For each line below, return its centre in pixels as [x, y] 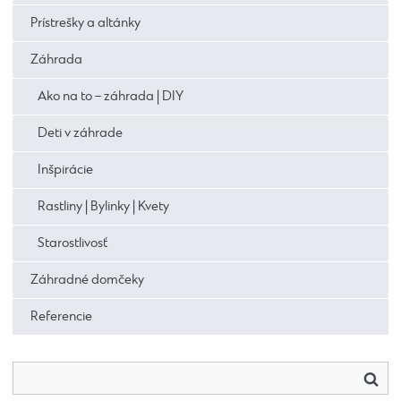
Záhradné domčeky [87, 281]
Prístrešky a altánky [85, 24]
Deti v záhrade [80, 134]
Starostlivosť [73, 244]
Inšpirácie [65, 171]
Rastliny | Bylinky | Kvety [103, 207]
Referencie [61, 317]
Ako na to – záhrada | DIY [111, 97]
